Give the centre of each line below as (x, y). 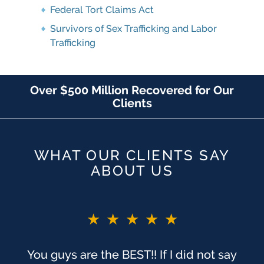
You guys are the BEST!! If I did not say (132, 255)
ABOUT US (132, 171)
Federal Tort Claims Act (102, 10)
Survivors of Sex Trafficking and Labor (133, 29)
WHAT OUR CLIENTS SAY (132, 156)
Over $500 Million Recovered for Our (132, 90)
